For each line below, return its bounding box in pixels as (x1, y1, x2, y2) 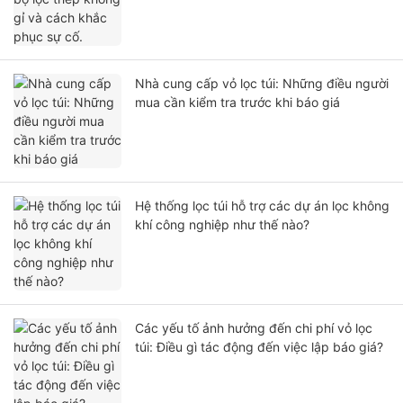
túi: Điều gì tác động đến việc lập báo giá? (135, 339, 383, 355)
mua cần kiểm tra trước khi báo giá (135, 94, 340, 111)
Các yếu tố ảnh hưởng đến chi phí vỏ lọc (135, 320, 372, 336)
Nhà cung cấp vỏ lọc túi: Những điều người (135, 76, 389, 92)
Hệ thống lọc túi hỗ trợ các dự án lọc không (135, 198, 390, 214)
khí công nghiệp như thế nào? (135, 217, 309, 233)
